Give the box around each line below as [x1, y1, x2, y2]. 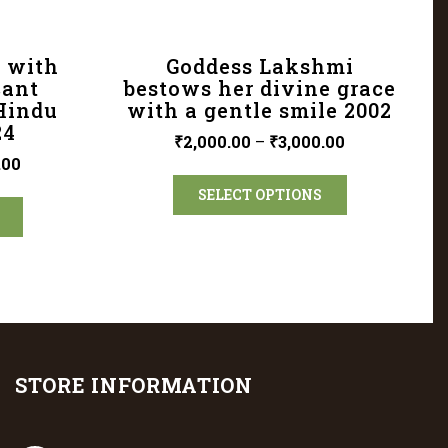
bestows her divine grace [123, 75, 396, 102]
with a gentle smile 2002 [127, 97, 393, 124]
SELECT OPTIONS [197, 185, 322, 205]
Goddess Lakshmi [165, 53, 354, 80]
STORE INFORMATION [15, 372, 253, 399]
